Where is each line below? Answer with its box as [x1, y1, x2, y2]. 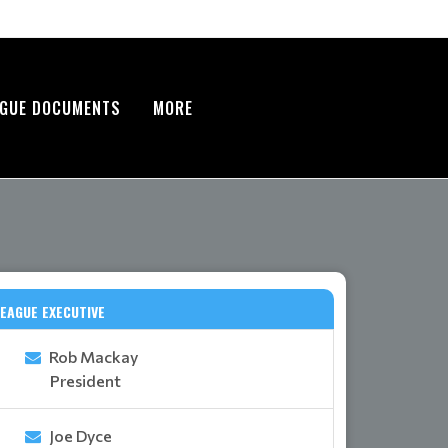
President [50, 370, 121, 390]
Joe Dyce [49, 425, 112, 445]
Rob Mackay [49, 346, 138, 366]
